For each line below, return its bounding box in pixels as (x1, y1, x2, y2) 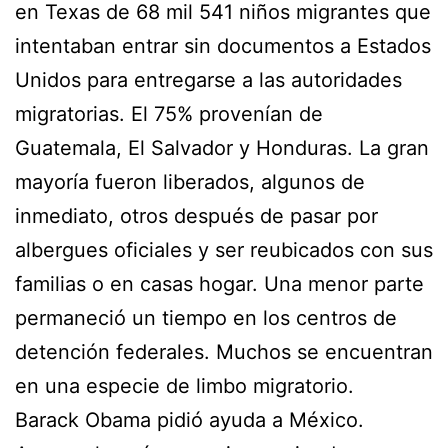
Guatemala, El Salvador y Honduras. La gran (15, 135, 429, 160)
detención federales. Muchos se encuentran (15, 339, 433, 364)
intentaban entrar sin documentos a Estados (15, 33, 431, 58)
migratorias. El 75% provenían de (15, 101, 323, 126)
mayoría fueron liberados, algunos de (15, 169, 365, 194)
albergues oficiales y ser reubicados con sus (15, 237, 433, 262)
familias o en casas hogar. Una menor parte (15, 271, 424, 296)
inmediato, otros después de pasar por (15, 203, 378, 228)
